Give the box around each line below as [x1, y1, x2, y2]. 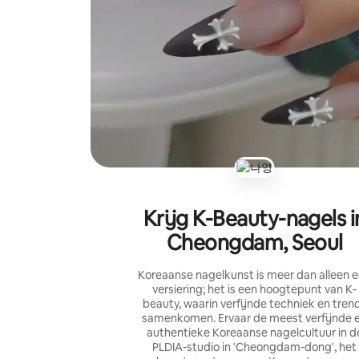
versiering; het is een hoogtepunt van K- [152, 281, 357, 296]
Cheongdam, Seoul [166, 228, 343, 256]
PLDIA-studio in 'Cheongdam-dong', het [152, 339, 357, 354]
